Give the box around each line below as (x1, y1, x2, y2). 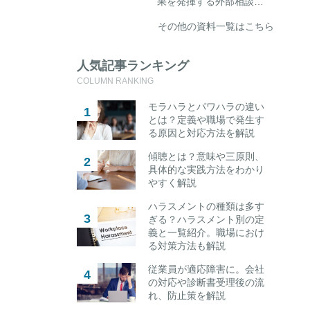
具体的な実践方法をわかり (148, 164, 265, 176)
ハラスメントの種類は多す (148, 201, 265, 212)
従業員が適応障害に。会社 (148, 264, 265, 275)
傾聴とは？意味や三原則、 (148, 151, 265, 163)
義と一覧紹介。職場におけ (148, 227, 265, 239)
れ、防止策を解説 (148, 290, 226, 302)
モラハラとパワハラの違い (148, 101, 265, 113)
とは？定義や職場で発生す (148, 114, 265, 126)
